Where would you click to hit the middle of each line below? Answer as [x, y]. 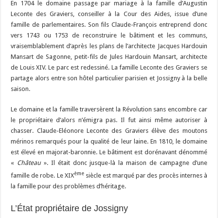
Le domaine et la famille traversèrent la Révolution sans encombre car [109, 109]
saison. [21, 89]
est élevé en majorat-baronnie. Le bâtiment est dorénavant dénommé [109, 152]
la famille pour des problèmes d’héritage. [69, 186]
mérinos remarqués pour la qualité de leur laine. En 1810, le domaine [109, 142]
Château [29, 163]
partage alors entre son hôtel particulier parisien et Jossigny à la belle [109, 78]
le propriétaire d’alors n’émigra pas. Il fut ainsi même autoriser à [109, 120]
